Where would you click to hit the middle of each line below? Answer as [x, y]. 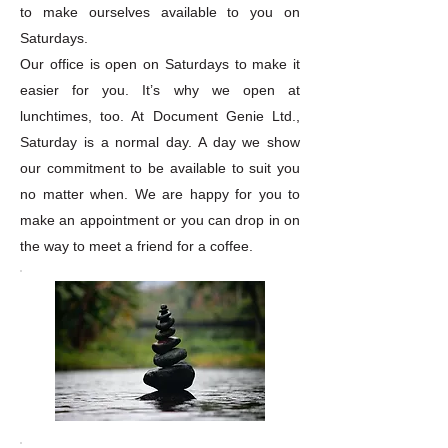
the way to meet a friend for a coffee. [136, 246]
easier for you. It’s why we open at [160, 90]
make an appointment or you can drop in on [160, 220]
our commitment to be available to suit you [160, 168]
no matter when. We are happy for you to [160, 194]
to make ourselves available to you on [160, 12]
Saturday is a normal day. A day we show [160, 142]
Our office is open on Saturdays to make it [160, 64]
